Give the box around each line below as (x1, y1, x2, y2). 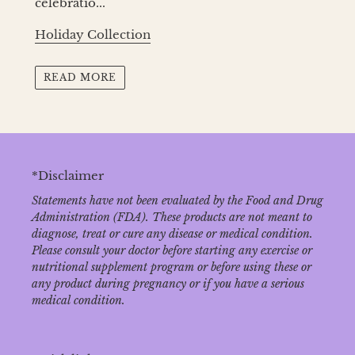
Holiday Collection (35, 27, 151, 43)
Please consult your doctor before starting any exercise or (32, 243, 312, 258)
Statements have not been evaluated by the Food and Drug (32, 193, 323, 208)
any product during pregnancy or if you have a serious (32, 277, 304, 292)
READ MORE (44, 71, 116, 83)
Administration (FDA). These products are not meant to (32, 210, 312, 225)
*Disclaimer (32, 167, 104, 183)
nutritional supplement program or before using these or (32, 260, 311, 275)
